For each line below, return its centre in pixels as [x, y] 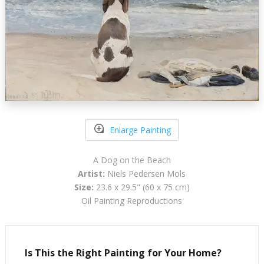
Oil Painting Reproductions [132, 201]
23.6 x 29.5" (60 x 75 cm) [141, 187]
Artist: [92, 174]
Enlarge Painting [140, 130]
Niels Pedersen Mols [146, 174]
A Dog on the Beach [132, 160]
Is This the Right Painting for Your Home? [123, 253]
